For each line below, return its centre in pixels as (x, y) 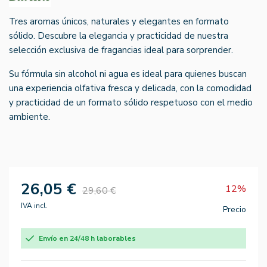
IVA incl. (34, 205)
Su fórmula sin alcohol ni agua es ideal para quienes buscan (128, 74)
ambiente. (30, 117)
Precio (235, 209)
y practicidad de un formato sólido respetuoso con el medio (131, 102)
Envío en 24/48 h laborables (87, 238)
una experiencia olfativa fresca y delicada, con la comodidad (130, 88)
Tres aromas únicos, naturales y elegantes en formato (119, 21)
